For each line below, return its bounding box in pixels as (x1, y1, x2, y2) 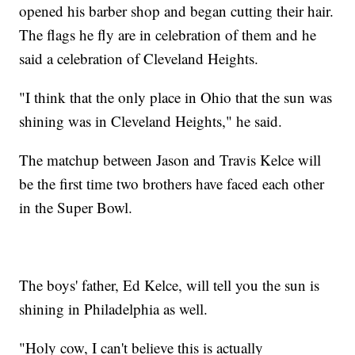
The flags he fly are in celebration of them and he (19, 25, 317, 45)
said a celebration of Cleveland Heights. (19, 48, 259, 69)
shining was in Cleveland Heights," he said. (19, 111, 283, 132)
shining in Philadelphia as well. (19, 299, 208, 319)
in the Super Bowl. (19, 197, 133, 218)
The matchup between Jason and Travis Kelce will (19, 150, 322, 170)
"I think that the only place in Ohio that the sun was (19, 87, 333, 108)
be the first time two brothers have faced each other (19, 174, 325, 194)
